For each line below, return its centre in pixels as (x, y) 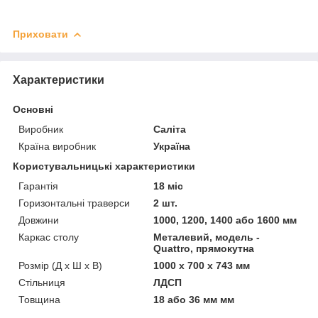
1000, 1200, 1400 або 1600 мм (225, 220)
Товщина (39, 299)
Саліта (170, 129)
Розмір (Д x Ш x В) (60, 265)
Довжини (39, 220)
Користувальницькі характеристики (104, 166)
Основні (33, 109)
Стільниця (42, 282)
